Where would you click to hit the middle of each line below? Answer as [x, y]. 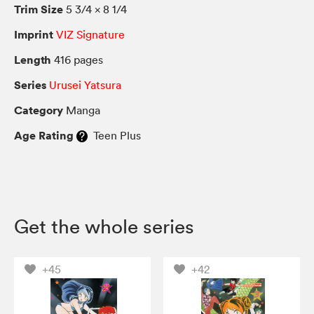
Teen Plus [114, 136]
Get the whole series [104, 227]
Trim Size [39, 9]
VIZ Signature [90, 35]
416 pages [77, 60]
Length [33, 60]
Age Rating [44, 136]
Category [39, 110]
